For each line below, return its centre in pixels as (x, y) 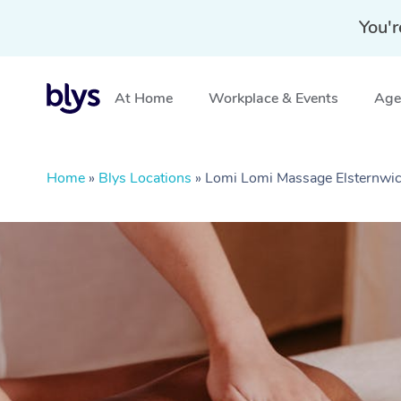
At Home (144, 98)
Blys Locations (145, 178)
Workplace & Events (273, 98)
